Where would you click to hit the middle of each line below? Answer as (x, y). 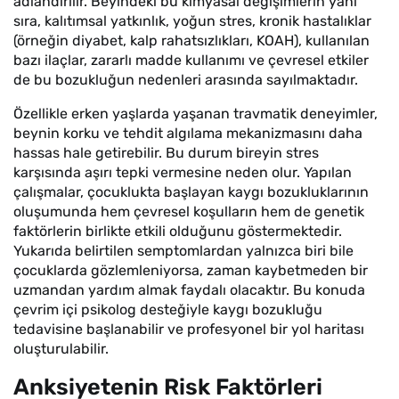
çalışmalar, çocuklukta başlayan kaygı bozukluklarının (191, 192)
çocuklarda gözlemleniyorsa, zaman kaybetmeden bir (191, 270)
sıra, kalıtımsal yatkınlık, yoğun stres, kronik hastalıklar (192, 21)
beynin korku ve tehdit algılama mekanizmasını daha (188, 133)
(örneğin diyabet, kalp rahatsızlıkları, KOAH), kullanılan (191, 41)
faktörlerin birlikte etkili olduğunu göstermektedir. (178, 231)
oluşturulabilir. (61, 349)
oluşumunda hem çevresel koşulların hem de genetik (189, 212)
